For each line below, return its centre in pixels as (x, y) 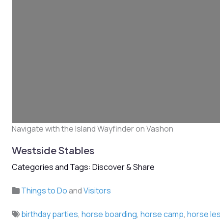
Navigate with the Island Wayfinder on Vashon (93, 129)
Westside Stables (53, 150)
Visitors (97, 191)
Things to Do (44, 191)
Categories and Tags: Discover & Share (83, 167)
